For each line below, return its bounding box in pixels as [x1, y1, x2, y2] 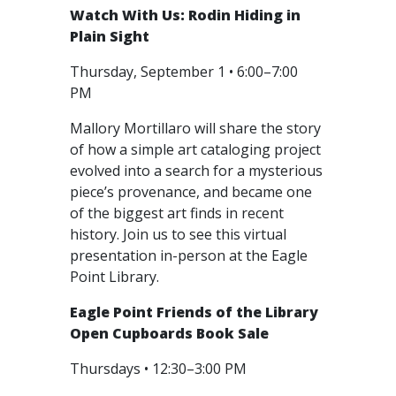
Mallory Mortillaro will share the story [70, 118, 321, 138]
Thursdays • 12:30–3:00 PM [70, 359, 250, 378]
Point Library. [70, 267, 163, 286]
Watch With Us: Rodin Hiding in [70, 5, 301, 25]
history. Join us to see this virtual [70, 225, 286, 244]
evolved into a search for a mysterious [70, 161, 323, 180]
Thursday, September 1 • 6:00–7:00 [70, 62, 298, 81]
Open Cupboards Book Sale [70, 324, 269, 343]
